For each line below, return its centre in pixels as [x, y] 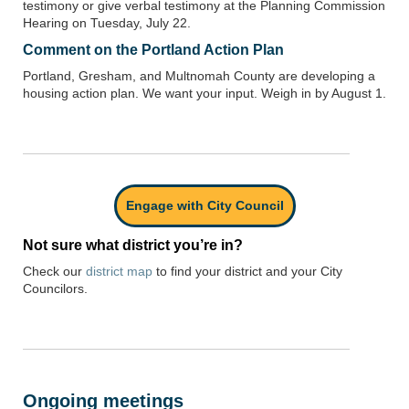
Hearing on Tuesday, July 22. [107, 22]
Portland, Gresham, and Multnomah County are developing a [199, 75]
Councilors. [55, 289]
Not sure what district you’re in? [133, 246]
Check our [54, 272]
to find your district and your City [247, 272]
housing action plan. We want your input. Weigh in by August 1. [204, 93]
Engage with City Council [204, 206]
